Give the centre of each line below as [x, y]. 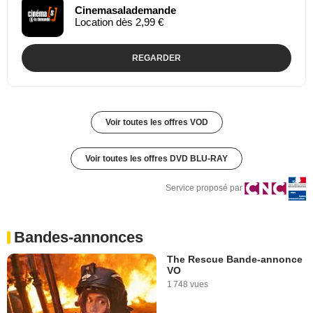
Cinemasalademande [125, 10]
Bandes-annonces [79, 237]
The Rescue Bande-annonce [235, 259]
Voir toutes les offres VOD [156, 122]
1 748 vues [188, 284]
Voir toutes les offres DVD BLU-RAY [156, 158]
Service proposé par [204, 188]
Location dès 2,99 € [119, 22]
